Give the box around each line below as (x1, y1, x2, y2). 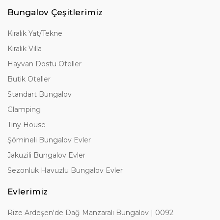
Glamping (7, 105, 41, 114)
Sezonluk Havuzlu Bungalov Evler (7, 166, 123, 175)
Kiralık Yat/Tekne (7, 29, 62, 38)
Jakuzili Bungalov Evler (7, 151, 85, 160)
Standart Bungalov (7, 90, 72, 99)
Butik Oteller (7, 75, 51, 84)
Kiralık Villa (7, 44, 42, 54)
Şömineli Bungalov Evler (7, 136, 91, 145)
